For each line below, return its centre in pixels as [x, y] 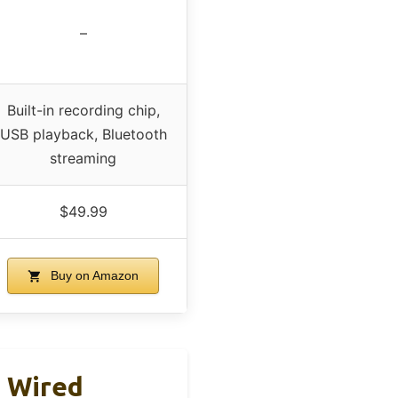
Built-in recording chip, [83, 111]
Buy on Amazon [93, 276]
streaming [83, 159]
